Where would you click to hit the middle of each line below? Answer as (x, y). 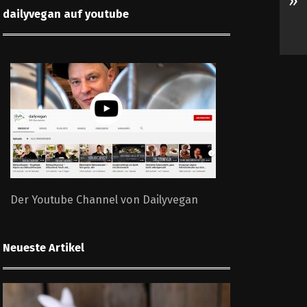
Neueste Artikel (44, 248)
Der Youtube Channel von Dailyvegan (104, 200)
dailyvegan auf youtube (66, 14)
